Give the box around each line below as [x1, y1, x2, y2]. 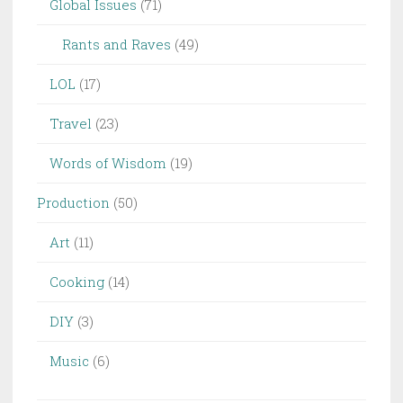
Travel [49, 114, 92, 133]
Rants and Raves [62, 35, 171, 54]
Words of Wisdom [49, 154, 166, 173]
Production [37, 193, 110, 212]
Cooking [49, 273, 104, 291]
